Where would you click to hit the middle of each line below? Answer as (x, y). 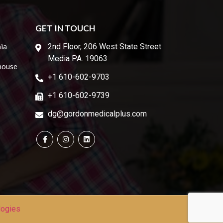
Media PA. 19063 (78, 58)
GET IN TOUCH (65, 28)
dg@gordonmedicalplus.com (97, 113)
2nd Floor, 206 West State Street (105, 46)
